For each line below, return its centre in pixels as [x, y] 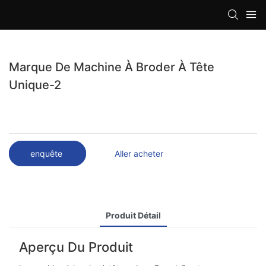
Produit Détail [133, 215]
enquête [47, 153]
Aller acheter [139, 153]
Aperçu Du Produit [76, 247]
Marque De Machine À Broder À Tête [112, 67]
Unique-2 [35, 85]
